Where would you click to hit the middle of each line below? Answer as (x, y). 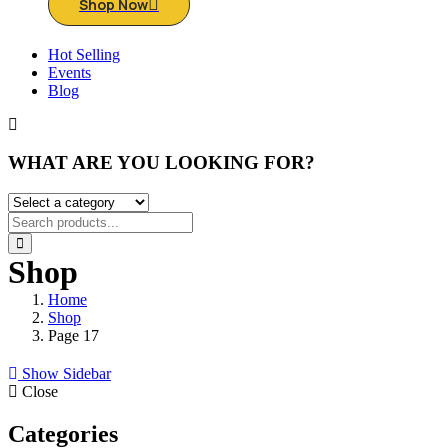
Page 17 (73, 336)
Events (69, 72)
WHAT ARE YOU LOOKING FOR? (161, 163)
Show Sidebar (64, 374)
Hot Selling (84, 54)
